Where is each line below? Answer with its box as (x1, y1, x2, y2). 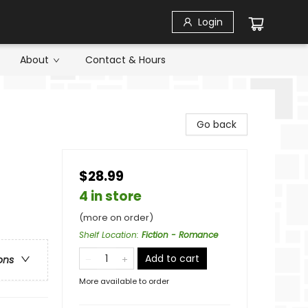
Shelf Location (79, 229, 137, 241)
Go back (197, 118, 236, 131)
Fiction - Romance (142, 229, 218, 241)
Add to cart (145, 252, 199, 265)
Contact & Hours (85, 53, 166, 67)
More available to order (79, 276, 169, 287)
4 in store (79, 187, 142, 206)
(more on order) (79, 211, 153, 224)
